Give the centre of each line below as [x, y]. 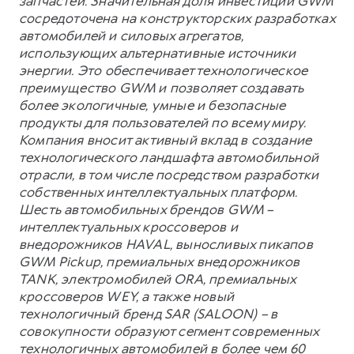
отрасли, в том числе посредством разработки [169, 174]
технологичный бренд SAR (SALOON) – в [149, 313]
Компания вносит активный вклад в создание [166, 139]
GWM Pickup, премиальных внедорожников [160, 261]
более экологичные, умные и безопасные [153, 105]
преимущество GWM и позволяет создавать [162, 87]
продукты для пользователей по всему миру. [163, 122]
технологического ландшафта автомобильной [169, 157]
